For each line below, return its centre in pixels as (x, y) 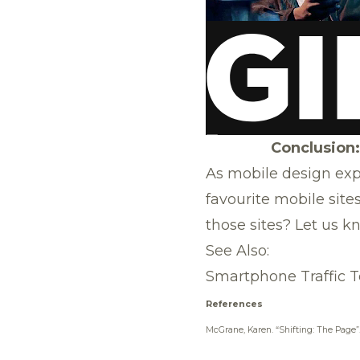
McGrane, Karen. (241, 330)
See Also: (237, 251)
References (234, 304)
